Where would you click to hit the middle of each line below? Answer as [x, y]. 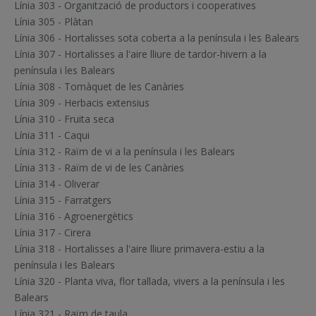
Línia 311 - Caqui [52, 135]
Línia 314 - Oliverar [57, 184]
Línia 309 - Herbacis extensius [82, 103]
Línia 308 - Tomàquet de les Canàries [99, 87]
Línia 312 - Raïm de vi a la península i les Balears [124, 152]
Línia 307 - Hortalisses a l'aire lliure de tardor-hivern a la [140, 54]
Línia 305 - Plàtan [54, 22]
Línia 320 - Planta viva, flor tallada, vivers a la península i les [150, 281]
